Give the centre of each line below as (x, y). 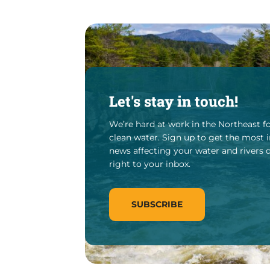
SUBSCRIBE (157, 204)
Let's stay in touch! (174, 101)
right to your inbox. (150, 164)
